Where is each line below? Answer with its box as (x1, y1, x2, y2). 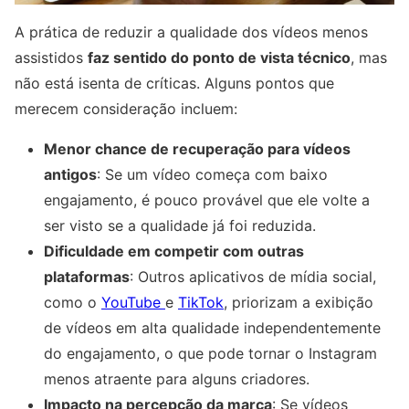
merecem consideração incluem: (15, 99, 237, 118)
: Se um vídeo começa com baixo (97, 164, 328, 184)
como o (44, 292, 101, 311)
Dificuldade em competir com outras (44, 241, 304, 260)
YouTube (101, 292, 165, 311)
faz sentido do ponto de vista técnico (88, 47, 351, 67)
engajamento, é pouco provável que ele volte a (44, 190, 370, 209)
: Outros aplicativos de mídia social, (130, 267, 376, 286)
